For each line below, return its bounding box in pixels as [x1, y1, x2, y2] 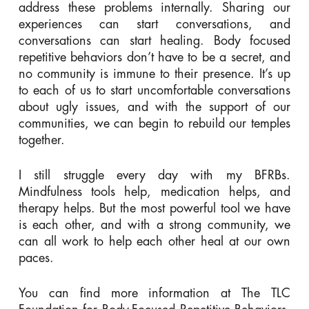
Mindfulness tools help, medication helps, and [18, 185, 291, 198]
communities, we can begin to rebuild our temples [18, 117, 291, 130]
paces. [18, 251, 54, 264]
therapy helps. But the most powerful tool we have [18, 201, 291, 215]
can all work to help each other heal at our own [18, 235, 291, 248]
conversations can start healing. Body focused [18, 34, 291, 47]
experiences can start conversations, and [18, 17, 291, 30]
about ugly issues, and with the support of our [18, 100, 291, 113]
